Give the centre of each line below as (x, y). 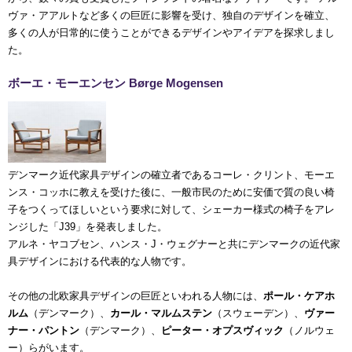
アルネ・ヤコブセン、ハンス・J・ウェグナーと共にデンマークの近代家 (174, 244)
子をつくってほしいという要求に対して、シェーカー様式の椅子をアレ (171, 210)
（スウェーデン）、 (258, 313)
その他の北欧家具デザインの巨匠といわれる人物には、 (136, 296)
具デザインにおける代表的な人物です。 (100, 262)
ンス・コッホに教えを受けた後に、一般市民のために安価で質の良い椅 (171, 192)
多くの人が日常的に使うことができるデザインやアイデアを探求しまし (171, 33)
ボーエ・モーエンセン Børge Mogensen (115, 83)
